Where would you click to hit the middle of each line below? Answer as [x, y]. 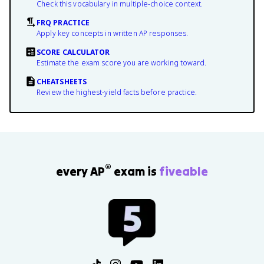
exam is [135, 171]
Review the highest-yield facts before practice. [117, 92]
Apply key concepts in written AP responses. [113, 33]
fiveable [184, 171]
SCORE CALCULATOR [73, 52]
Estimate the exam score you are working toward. [122, 63]
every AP [80, 171]
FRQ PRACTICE [63, 23]
